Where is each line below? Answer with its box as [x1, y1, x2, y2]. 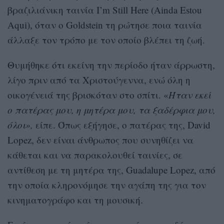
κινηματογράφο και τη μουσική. [7, 193, 143, 206]
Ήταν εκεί [168, 88, 211, 101]
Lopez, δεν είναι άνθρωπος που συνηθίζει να [7, 133, 193, 146]
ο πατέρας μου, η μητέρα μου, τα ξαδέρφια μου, [7, 103, 215, 116]
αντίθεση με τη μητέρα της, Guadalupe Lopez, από [7, 163, 215, 176]
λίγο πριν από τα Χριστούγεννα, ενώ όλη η [7, 73, 190, 86]
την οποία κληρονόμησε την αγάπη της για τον [7, 178, 206, 191]
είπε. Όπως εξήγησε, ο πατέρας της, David [33, 118, 210, 131]
